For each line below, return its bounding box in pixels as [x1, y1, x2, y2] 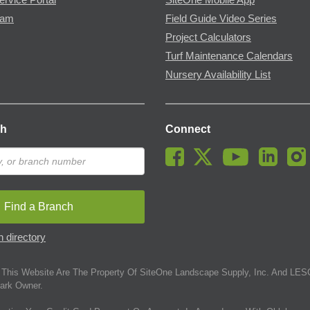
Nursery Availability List [165, 69, 271, 80]
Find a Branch [4, 200, 73, 212]
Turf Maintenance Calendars [165, 50, 293, 62]
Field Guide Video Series [165, 12, 277, 24]
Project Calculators [165, 31, 251, 43]
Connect [165, 122, 210, 135]
